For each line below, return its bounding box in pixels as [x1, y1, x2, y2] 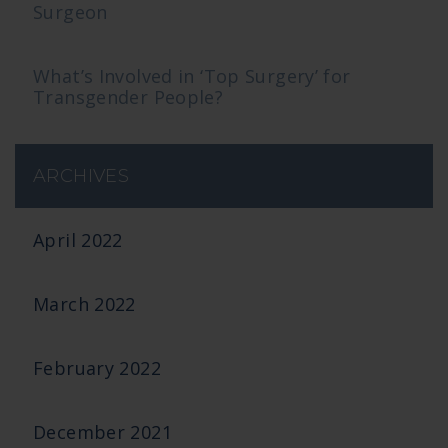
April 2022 [33, 228, 123, 252]
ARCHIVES [33, 165, 129, 187]
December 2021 [33, 420, 172, 444]
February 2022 [33, 356, 161, 380]
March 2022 [33, 292, 136, 316]
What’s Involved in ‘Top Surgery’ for [33, 64, 351, 88]
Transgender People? [33, 85, 224, 109]
